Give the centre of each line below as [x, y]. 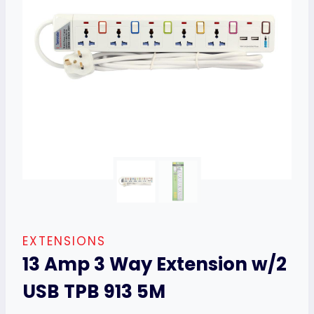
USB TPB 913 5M [94, 292]
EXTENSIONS [64, 241]
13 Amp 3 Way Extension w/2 [155, 264]
